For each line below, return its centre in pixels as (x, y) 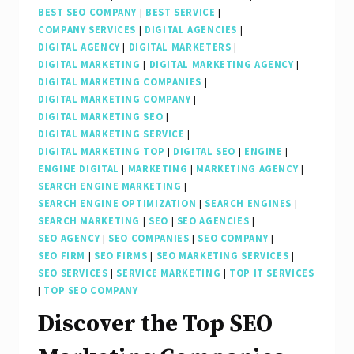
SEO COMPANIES (149, 238)
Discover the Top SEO (155, 324)
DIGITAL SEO (205, 151)
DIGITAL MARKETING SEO (101, 116)
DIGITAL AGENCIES (191, 29)
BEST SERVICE (180, 12)
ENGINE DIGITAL (79, 168)
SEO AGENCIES (213, 220)
